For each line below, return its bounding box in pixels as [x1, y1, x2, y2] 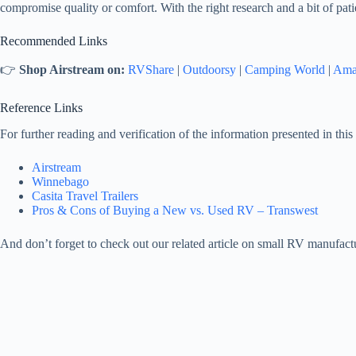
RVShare [128, 63, 174, 77]
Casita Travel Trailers [32, 189, 138, 203]
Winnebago [32, 175, 89, 189]
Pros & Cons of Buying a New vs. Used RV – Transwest [32, 203, 318, 218]
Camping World [245, 63, 325, 77]
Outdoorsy [183, 63, 236, 77]
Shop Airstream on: [19, 63, 125, 77]
